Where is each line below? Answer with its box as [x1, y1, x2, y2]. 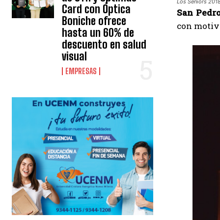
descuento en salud [62, 38, 147, 52]
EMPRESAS [65, 66, 97, 76]
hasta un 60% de [62, 26, 135, 40]
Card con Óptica [62, 2, 131, 16]
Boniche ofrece [62, 14, 127, 28]
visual [62, 50, 87, 63]
